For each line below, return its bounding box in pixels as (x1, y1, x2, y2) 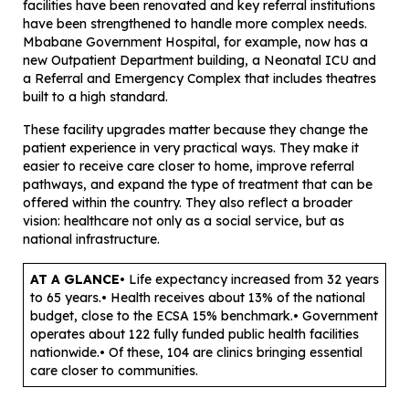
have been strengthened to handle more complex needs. (23, 16, 367, 33)
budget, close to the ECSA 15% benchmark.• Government (30, 308, 378, 325)
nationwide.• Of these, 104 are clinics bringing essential (30, 344, 362, 362)
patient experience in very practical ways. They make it (23, 140, 359, 157)
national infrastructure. (23, 231, 160, 248)
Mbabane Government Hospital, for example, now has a (23, 34, 368, 51)
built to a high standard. (23, 89, 168, 106)
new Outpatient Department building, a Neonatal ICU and (23, 52, 376, 69)
